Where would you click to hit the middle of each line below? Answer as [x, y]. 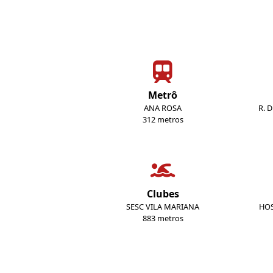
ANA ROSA [163, 108]
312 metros [163, 119]
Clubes [163, 194]
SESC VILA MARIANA [163, 207]
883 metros [163, 218]
